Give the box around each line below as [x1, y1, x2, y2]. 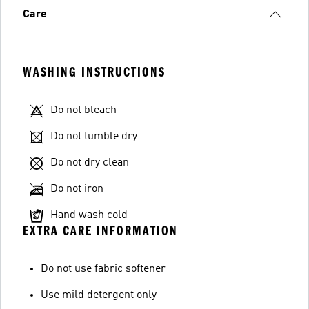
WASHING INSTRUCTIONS [23, 64, 166, 80]
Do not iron [50, 183, 103, 195]
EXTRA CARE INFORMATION [23, 223, 178, 239]
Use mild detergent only [41, 290, 157, 301]
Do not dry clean [50, 157, 129, 168]
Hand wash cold [50, 210, 128, 221]
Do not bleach [50, 105, 117, 116]
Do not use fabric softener [41, 263, 166, 275]
